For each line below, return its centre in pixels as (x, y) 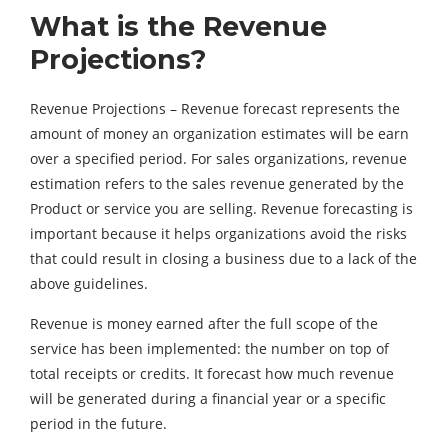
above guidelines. (89, 284)
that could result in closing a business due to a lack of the (223, 259)
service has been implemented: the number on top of (209, 349)
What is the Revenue (178, 27)
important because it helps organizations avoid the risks (218, 234)
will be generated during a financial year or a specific (208, 399)
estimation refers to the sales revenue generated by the (217, 184)
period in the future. (98, 424)
